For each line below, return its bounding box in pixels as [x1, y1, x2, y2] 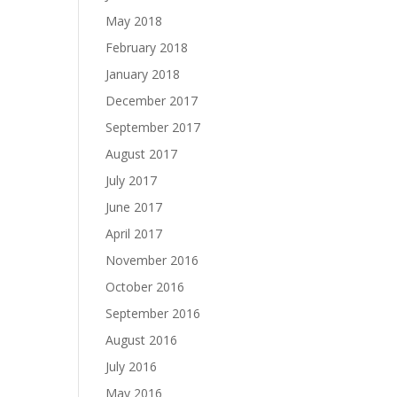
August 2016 [105, 331, 178, 348]
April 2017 [105, 225, 163, 242]
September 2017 [105, 119, 201, 136]
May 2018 [105, 12, 163, 29]
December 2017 [105, 92, 198, 109]
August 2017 [105, 145, 178, 162]
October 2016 [105, 278, 185, 295]
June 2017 [105, 198, 163, 215]
